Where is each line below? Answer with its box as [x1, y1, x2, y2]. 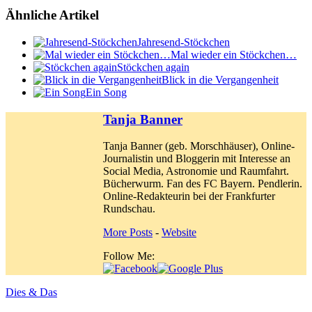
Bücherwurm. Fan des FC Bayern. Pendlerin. [103, 178, 302, 190]
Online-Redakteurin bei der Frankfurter [103, 190, 275, 203]
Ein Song [86, 86, 127, 98]
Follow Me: [103, 250, 155, 263]
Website [162, 226, 196, 239]
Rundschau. [103, 203, 155, 215]
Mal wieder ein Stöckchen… [171, 48, 297, 61]
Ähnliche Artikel [6, 8, 99, 23]
